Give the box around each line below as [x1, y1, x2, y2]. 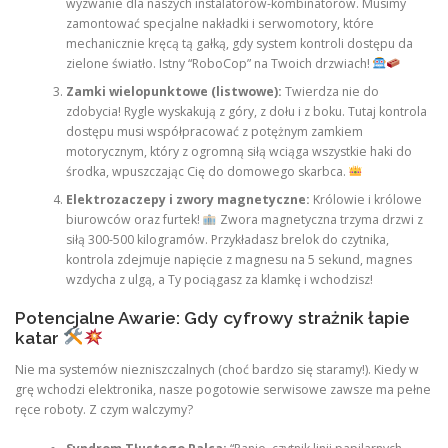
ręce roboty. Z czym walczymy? [15, 401, 193, 419]
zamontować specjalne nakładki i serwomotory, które [65, 15, 374, 33]
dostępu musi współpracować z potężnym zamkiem [65, 123, 363, 141]
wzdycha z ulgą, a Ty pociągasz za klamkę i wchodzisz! [65, 271, 373, 289]
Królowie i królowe [309, 191, 422, 209]
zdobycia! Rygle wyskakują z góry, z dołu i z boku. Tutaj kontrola [65, 103, 427, 121]
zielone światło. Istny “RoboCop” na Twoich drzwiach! [65, 55, 373, 73]
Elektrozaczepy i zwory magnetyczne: [65, 191, 310, 209]
